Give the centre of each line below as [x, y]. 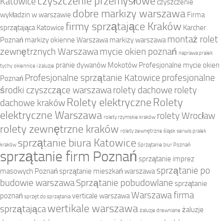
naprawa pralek [196, 53]
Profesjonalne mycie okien [179, 65]
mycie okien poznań [138, 51]
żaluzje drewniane [160, 210]
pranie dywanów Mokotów [96, 65]
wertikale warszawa [93, 208]
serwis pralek [191, 131]
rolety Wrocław [186, 115]
